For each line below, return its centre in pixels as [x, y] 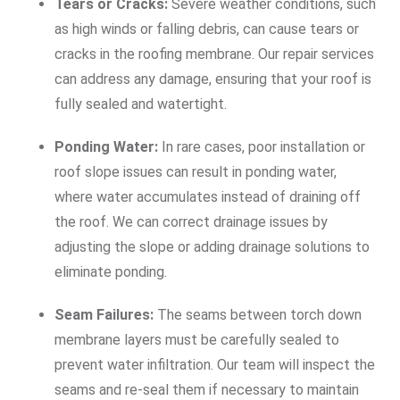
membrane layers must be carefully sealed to [197, 340]
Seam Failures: [104, 315]
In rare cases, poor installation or [262, 147]
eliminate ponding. [111, 272]
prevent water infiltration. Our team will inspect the [215, 365]
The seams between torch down [258, 315]
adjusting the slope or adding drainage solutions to [212, 247]
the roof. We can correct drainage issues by [191, 222]
